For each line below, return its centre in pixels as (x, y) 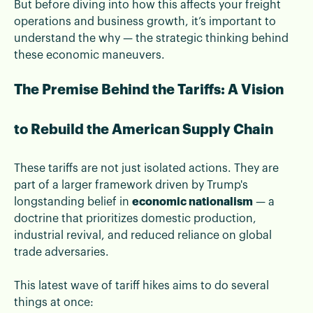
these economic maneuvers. (89, 55)
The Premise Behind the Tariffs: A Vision (149, 89)
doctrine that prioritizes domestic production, (135, 218)
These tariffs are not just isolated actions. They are (146, 168)
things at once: (54, 302)
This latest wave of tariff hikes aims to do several (141, 285)
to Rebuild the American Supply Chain (144, 129)
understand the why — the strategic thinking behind (151, 38)
